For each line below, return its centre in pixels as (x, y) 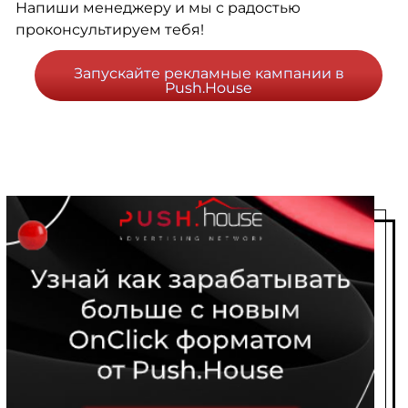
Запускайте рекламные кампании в (209, 74)
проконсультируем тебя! (111, 30)
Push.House (209, 88)
